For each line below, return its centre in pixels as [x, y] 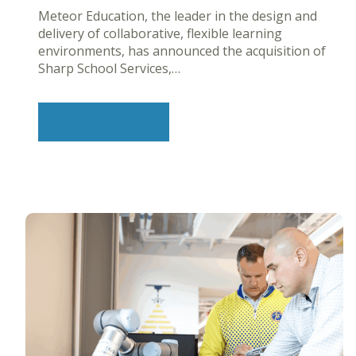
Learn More [104, 122]
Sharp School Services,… [109, 68]
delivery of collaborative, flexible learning [160, 33]
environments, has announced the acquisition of [182, 50]
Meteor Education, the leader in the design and [178, 15]
